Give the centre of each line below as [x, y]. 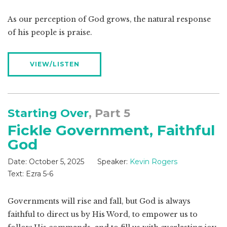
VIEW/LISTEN [54, 64]
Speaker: [112, 162]
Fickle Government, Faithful [111, 130]
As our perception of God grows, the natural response [109, 20]
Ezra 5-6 [39, 174]
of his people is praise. [50, 33]
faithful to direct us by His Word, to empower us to [103, 215]
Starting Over [48, 113]
